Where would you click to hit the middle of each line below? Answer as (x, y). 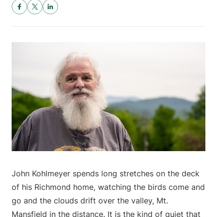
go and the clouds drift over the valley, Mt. (90, 201)
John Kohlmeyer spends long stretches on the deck (106, 174)
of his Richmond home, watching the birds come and (108, 187)
